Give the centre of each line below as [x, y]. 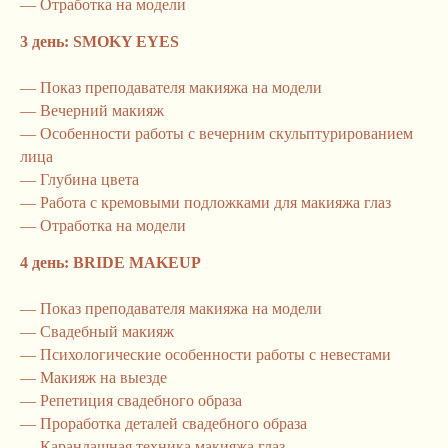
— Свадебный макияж [97, 331]
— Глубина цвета [79, 179]
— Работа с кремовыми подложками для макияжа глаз [205, 202]
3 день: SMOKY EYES [99, 41]
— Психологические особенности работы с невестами [205, 354]
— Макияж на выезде [93, 377]
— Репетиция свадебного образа [131, 400]
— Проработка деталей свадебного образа [163, 423]
